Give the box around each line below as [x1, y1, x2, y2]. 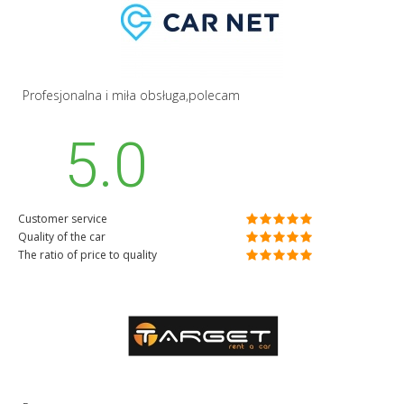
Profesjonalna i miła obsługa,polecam [23, 86, 240, 104]
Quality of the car [18, 228, 106, 244]
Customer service [18, 210, 107, 226]
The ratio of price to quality [18, 246, 157, 262]
